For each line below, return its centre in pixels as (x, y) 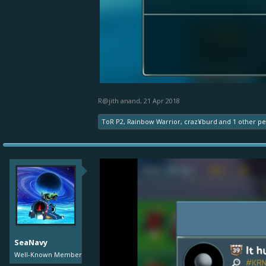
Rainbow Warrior (154, 122)
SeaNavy (31, 243)
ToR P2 (113, 122)
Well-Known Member (48, 255)
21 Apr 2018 (162, 101)
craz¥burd (201, 122)
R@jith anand (119, 101)
